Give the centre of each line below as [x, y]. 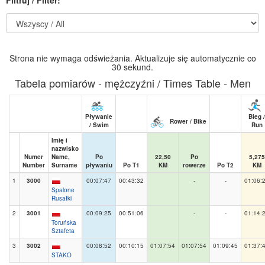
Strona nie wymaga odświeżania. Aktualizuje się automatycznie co [132, 58]
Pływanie [99, 116]
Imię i [59, 140]
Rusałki [62, 198]
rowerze [194, 165]
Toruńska [64, 222]
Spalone [63, 190]
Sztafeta [63, 230]
